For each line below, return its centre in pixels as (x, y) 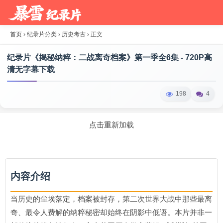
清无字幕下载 (31, 69)
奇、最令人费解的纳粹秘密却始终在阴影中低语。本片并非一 (111, 212)
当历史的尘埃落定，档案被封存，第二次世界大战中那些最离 (111, 199)
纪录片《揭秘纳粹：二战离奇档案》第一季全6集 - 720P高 (110, 57)
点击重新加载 (111, 125)
